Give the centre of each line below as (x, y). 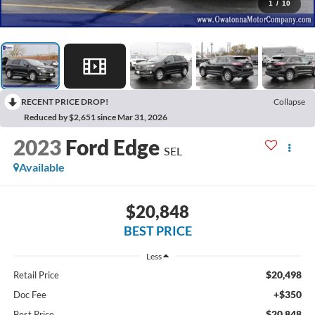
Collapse (289, 102)
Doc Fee (30, 294)
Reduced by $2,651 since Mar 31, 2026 (96, 117)
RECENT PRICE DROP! (65, 102)
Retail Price (36, 275)
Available (41, 167)
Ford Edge (112, 147)
